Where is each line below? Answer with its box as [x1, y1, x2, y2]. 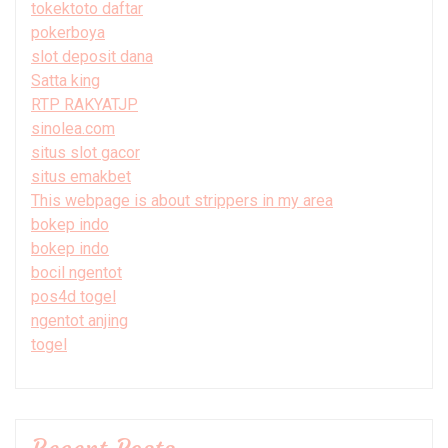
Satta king [31, 70, 100, 90]
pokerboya [31, 22, 105, 42]
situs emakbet [31, 166, 131, 186]
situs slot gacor [31, 142, 140, 162]
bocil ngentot [31, 262, 122, 282]
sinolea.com [31, 118, 115, 138]
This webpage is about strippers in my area [31, 190, 333, 210]
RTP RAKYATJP [31, 94, 138, 114]
